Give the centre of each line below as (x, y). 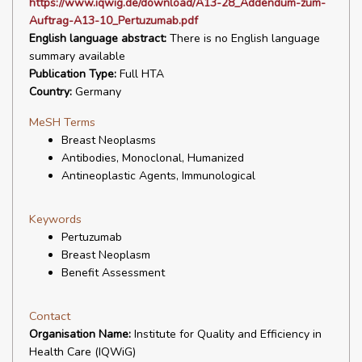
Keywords (55, 219)
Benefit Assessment (113, 273)
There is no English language (243, 38)
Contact (50, 316)
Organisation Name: (80, 334)
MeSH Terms (62, 122)
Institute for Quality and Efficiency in (226, 334)
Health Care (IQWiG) (82, 352)
